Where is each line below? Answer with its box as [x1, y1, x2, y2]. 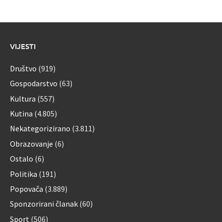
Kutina [10, 109, 33, 119]
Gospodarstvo [10, 78, 57, 89]
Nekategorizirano [10, 123, 70, 134]
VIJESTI [10, 41, 36, 51]
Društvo [10, 63, 37, 73]
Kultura [10, 93, 36, 104]
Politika [10, 168, 37, 179]
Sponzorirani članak [10, 199, 78, 209]
